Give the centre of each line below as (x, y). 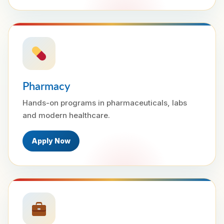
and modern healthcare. (66, 115)
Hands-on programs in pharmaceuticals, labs (105, 103)
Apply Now (51, 141)
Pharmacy (46, 86)
